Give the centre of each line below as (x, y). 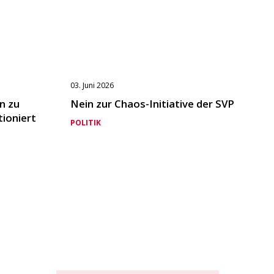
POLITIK (85, 123)
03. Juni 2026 (92, 85)
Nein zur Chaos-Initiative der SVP (152, 103)
